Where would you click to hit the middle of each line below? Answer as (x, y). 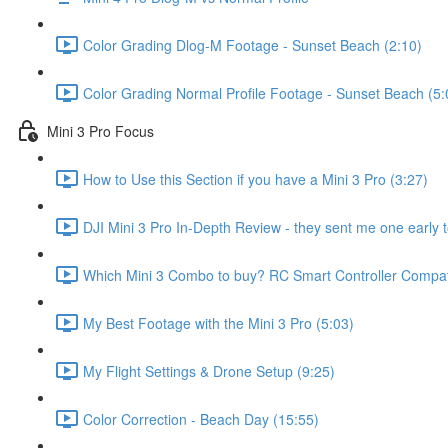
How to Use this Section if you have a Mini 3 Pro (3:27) (255, 178)
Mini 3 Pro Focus (100, 130)
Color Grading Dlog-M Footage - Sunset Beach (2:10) (252, 44)
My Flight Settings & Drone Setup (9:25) (209, 370)
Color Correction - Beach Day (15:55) (201, 418)
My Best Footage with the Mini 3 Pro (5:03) (218, 322)
